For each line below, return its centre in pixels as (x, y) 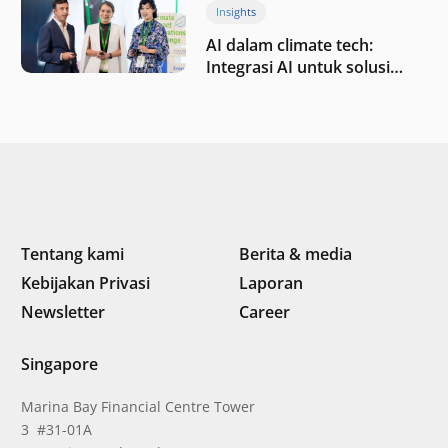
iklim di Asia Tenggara (288, 88)
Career (264, 311)
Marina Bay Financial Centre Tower (138, 407)
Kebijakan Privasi (85, 282)
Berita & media (295, 253)
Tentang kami (72, 253)
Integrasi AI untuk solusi (298, 66)
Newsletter (63, 311)
